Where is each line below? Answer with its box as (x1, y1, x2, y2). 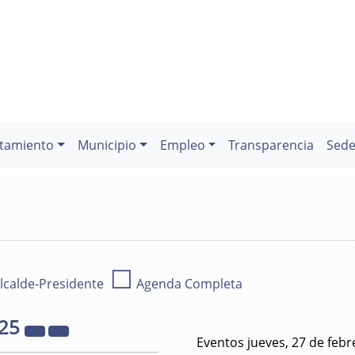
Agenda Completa (133, 275, 242, 292)
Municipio (78, 136, 136, 154)
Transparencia (228, 136, 315, 154)
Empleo (159, 136, 205, 154)
